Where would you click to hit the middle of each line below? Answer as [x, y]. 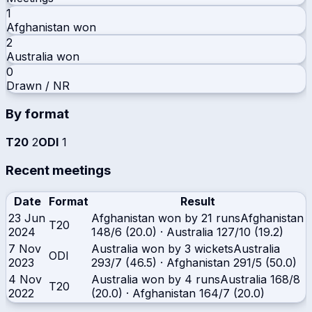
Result [197, 201]
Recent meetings [58, 170]
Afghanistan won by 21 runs [166, 218]
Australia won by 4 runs [156, 279]
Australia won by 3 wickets [162, 248]
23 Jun [27, 218]
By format [37, 114]
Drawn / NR [38, 85]
